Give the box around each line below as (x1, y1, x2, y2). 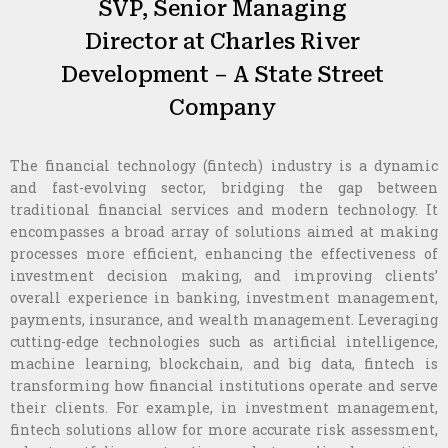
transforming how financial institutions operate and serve (10, 375, 438, 395)
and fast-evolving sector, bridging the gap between (10, 177, 438, 197)
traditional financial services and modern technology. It (10, 199, 438, 219)
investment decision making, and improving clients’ (10, 265, 438, 285)
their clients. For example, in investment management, (10, 397, 438, 417)
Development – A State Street (60, 62, 384, 87)
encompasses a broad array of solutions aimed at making (10, 221, 438, 241)
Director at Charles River (84, 29, 360, 54)
